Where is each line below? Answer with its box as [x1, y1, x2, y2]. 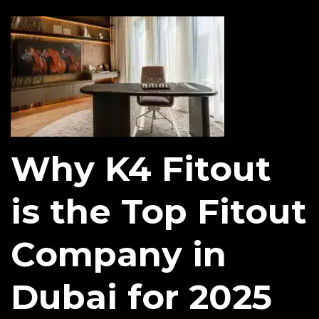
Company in [11, 234, 226, 276]
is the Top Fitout [11, 191, 307, 233]
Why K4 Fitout [11, 148, 271, 190]
